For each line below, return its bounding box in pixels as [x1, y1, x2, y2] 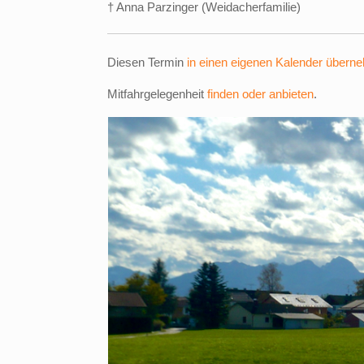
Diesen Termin [107, 54, 187, 69]
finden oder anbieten [207, 86, 314, 101]
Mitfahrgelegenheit [107, 86, 207, 101]
